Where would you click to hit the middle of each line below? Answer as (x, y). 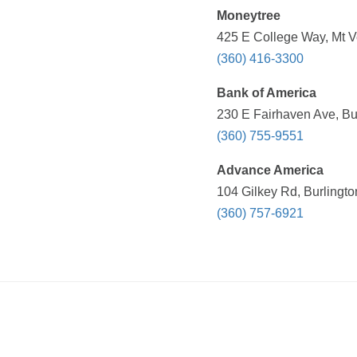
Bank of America (267, 93)
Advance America (270, 171)
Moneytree (249, 16)
